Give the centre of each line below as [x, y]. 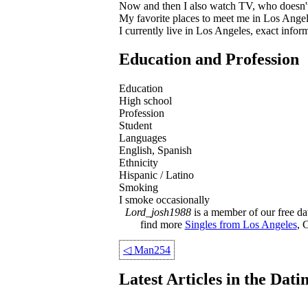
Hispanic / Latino [156, 175]
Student [135, 126]
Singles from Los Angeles [241, 225]
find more [162, 225]
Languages [143, 138]
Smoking [139, 188]
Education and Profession [209, 59]
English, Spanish [155, 151]
